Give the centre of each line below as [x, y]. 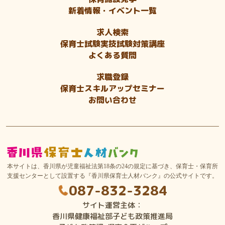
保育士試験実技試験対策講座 [113, 43]
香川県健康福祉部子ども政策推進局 [113, 216]
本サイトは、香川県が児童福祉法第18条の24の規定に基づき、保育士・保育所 [113, 166]
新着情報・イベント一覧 [113, 10]
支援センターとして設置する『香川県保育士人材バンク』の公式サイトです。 [113, 176]
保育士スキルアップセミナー [113, 88]
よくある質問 [113, 55]
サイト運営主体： [113, 205]
